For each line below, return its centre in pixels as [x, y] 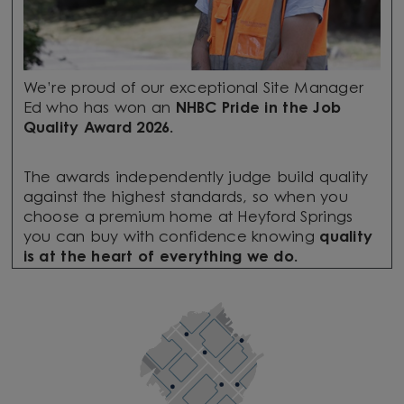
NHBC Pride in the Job [258, 109]
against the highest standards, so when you [185, 198]
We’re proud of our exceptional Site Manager [193, 89]
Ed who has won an [99, 109]
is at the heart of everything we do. [163, 257]
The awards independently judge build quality [196, 178]
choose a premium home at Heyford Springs [188, 218]
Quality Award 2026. [98, 129]
